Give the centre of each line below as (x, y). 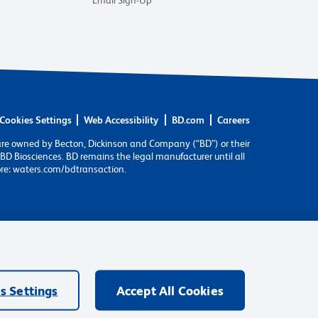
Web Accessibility (121, 120)
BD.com (188, 120)
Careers (234, 120)
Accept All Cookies (170, 290)
